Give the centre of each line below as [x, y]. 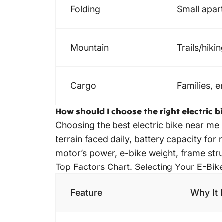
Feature [86, 193]
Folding [85, 9]
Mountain [89, 48]
